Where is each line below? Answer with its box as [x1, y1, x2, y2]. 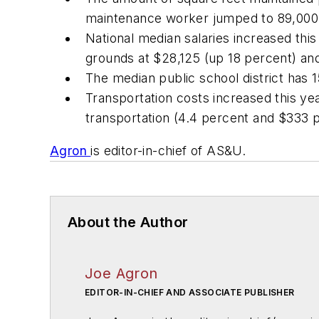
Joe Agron [85, 264, 158, 282]
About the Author [68, 213, 189, 231]
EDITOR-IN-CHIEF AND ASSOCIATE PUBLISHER [85, 286, 295, 298]
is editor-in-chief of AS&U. [90, 142, 246, 158]
